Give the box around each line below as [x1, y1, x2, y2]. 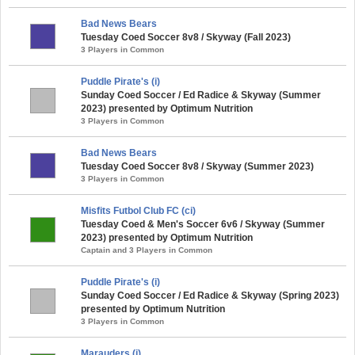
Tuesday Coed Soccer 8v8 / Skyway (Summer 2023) [81, 160, 314, 172]
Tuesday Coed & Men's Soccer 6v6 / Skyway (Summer [81, 218, 325, 230]
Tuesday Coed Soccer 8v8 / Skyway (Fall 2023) [81, 31, 291, 43]
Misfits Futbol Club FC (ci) [81, 204, 196, 216]
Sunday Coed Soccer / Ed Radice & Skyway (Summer [81, 89, 321, 101]
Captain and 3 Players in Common [81, 245, 212, 254]
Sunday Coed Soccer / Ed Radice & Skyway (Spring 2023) [81, 289, 339, 301]
